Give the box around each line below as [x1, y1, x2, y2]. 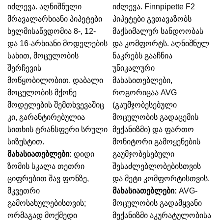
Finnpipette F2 [144, 2, 195, 11]
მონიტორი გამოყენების [112, 137, 200, 146]
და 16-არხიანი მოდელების [7, 39, 108, 48]
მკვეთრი [7, 187, 40, 195]
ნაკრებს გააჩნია [112, 52, 172, 60]
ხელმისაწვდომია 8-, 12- [7, 27, 96, 35]
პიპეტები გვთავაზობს [112, 15, 192, 23]
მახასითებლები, [112, 76, 172, 84]
